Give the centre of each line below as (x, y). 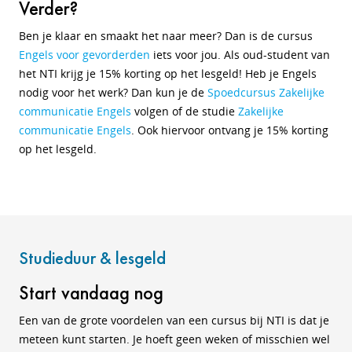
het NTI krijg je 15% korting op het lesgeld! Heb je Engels (168, 73)
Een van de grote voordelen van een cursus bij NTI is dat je (174, 320)
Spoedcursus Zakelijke (266, 92)
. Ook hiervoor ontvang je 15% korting (230, 130)
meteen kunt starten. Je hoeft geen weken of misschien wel (174, 339)
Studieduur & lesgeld (92, 258)
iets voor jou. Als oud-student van (240, 55)
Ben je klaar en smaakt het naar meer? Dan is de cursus (166, 36)
